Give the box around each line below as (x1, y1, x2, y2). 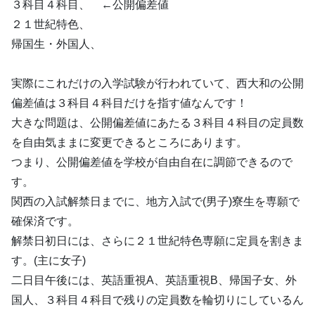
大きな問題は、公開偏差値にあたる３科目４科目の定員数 (11, 116, 304, 129)
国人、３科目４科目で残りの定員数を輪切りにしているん (11, 293, 304, 306)
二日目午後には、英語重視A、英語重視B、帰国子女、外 (11, 274, 297, 286)
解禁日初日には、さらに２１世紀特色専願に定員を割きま (11, 234, 304, 247)
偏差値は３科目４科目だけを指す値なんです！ (11, 96, 247, 109)
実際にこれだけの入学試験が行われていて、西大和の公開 (11, 77, 304, 89)
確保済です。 (11, 214, 79, 227)
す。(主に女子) (11, 254, 86, 266)
